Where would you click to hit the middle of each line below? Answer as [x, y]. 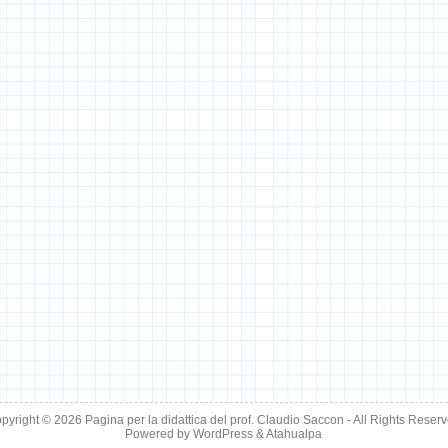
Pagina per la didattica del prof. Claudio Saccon [215, 420]
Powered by [159, 434]
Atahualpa [294, 434]
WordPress [223, 434]
